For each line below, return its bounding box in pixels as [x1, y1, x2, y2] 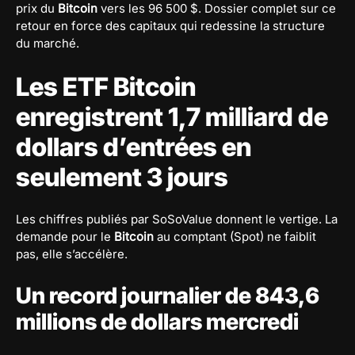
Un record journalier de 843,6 [16, 281, 319, 309]
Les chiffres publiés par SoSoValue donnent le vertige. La [16, 211, 338, 227]
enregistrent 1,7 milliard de [16, 101, 328, 132]
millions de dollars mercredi [16, 307, 299, 335]
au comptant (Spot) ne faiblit [154, 228, 316, 244]
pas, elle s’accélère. [16, 246, 128, 261]
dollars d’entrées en [16, 131, 251, 162]
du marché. [16, 35, 79, 51]
